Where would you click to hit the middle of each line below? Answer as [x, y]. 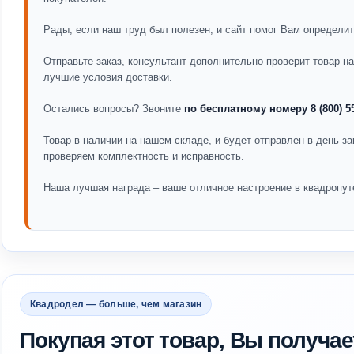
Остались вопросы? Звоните [114, 109]
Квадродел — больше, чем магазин [116, 304]
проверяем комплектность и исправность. [144, 156]
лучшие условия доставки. [108, 77]
